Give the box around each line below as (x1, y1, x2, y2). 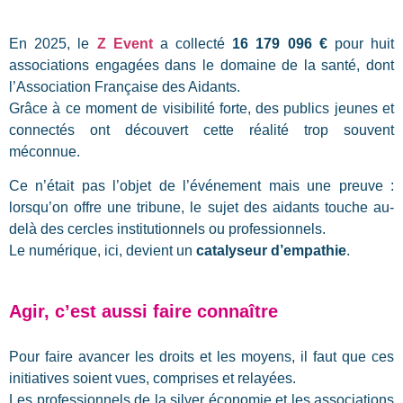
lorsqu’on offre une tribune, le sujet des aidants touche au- (9, 200, 394, 216)
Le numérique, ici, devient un (9, 243, 196, 259)
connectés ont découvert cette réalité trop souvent (9, 122, 394, 139)
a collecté (152, 36, 233, 52)
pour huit (327, 36, 395, 52)
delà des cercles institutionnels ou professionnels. (9, 221, 326, 237)
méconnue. (9, 144, 80, 160)
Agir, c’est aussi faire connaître (9, 300, 278, 321)
